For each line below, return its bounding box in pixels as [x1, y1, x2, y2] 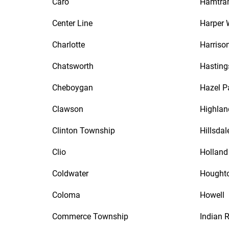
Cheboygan [52, 83, 93, 93]
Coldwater [52, 169, 88, 178]
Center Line [52, 18, 93, 28]
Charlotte [52, 40, 85, 50]
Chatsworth [52, 61, 94, 71]
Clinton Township [52, 126, 115, 135]
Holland [200, 147, 228, 157]
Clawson [52, 104, 83, 114]
